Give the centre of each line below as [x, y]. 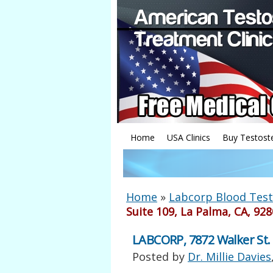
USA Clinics [189, 137]
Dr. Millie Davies [229, 257]
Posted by [160, 257]
